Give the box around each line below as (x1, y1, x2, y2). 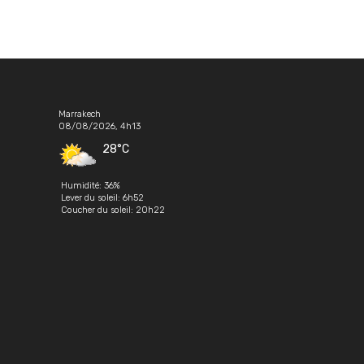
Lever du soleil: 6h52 (61, 193, 144, 204)
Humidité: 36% (61, 180, 120, 192)
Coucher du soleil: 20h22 (61, 205, 165, 216)
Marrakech (58, 109, 101, 119)
